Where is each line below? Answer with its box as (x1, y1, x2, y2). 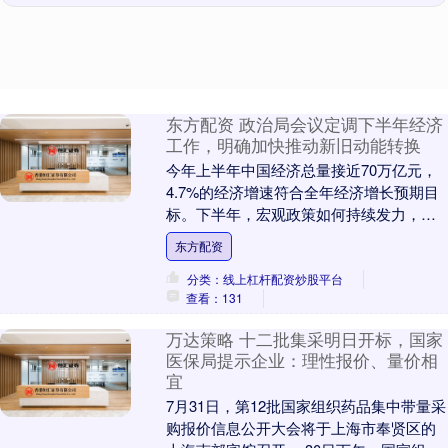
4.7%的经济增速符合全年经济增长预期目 (165, 181, 439, 203)
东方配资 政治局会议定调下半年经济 (165, 112, 443, 137)
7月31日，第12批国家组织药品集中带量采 (165, 395, 446, 417)
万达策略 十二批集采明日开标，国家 (165, 327, 443, 352)
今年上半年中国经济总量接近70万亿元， (165, 159, 437, 181)
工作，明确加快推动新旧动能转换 (165, 133, 421, 158)
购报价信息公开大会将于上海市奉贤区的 (165, 417, 436, 439)
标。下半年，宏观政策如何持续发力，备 (165, 203, 436, 225)
